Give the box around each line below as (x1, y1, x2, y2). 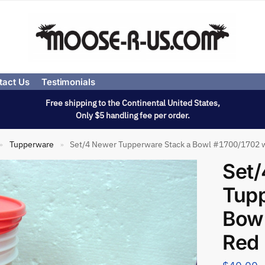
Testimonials (41, 76, 95, 88)
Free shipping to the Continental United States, (45, 98, 220, 108)
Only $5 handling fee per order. (75, 110, 190, 121)
